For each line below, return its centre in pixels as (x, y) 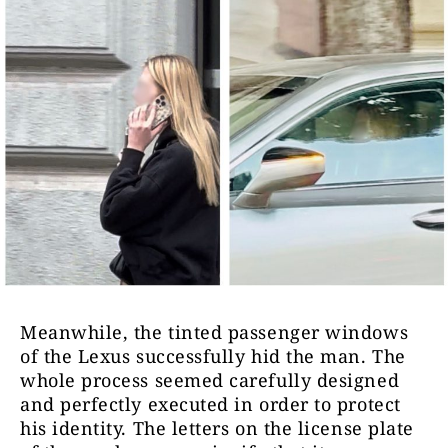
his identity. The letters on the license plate (217, 428)
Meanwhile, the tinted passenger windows (214, 332)
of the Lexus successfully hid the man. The (213, 356)
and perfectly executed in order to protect (210, 404)
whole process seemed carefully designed (210, 380)
